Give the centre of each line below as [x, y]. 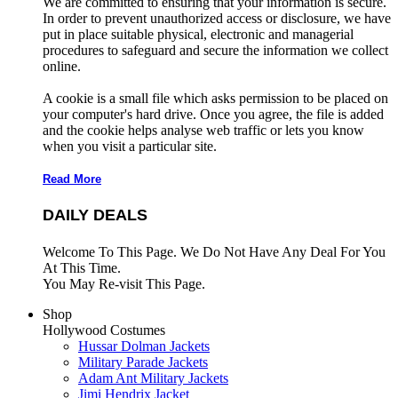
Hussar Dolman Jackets [144, 346]
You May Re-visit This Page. [124, 283]
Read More [72, 179]
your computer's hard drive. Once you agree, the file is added [213, 114]
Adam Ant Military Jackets [153, 378]
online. [62, 66]
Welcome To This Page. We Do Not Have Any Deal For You [214, 251]
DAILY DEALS [95, 215]
